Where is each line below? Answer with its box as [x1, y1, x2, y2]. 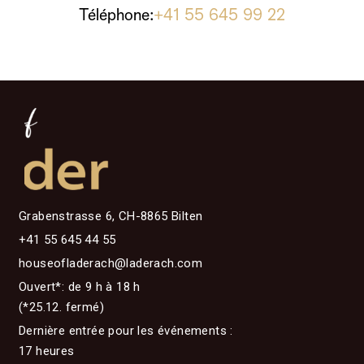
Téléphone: [79, 6, 154, 24]
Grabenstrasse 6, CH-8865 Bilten [18, 209, 203, 224]
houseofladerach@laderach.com [18, 256, 203, 271]
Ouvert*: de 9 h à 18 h [18, 279, 141, 295]
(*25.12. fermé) [18, 300, 104, 315]
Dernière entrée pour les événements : [18, 323, 233, 339]
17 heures [18, 344, 75, 359]
